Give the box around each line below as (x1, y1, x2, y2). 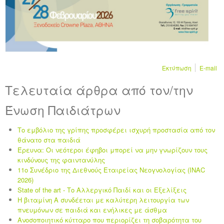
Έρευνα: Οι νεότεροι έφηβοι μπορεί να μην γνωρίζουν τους (17, 145, 207, 155)
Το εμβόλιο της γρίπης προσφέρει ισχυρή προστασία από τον (17, 125, 215, 135)
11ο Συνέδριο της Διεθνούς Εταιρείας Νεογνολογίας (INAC (17, 165, 205, 175)
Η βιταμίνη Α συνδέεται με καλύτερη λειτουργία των (17, 195, 189, 205)
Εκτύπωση (162, 63, 191, 72)
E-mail (199, 63, 217, 72)
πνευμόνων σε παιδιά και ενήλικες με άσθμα (17, 205, 167, 215)
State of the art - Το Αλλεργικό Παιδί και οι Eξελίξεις (17, 185, 186, 195)
